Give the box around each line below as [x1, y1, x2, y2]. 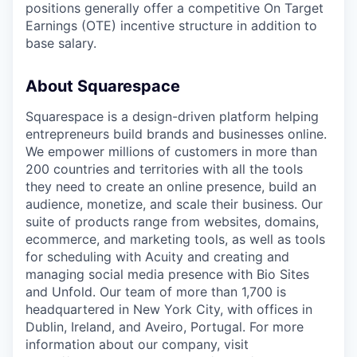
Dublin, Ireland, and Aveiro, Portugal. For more [25, 318, 304, 335]
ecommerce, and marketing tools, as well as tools [25, 230, 325, 247]
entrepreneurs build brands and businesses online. [25, 125, 327, 142]
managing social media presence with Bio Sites [25, 265, 309, 282]
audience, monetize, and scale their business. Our [25, 195, 323, 212]
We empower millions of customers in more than [25, 143, 317, 159]
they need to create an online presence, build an [25, 178, 316, 194]
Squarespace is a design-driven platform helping [25, 108, 319, 124]
